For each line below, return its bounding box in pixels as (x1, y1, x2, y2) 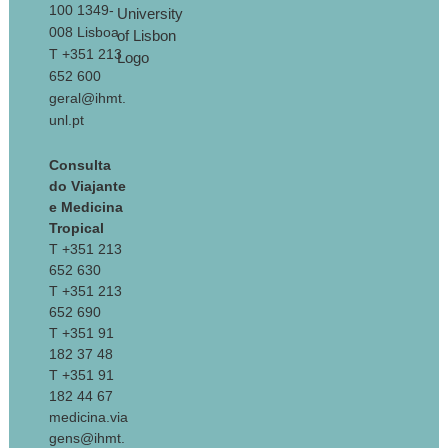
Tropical (48, 220, 104, 236)
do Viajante (48, 178, 126, 194)
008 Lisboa (48, 24, 119, 40)
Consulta (48, 157, 111, 173)
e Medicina (48, 199, 123, 215)
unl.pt (48, 112, 84, 128)
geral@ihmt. (48, 90, 126, 106)
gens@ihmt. (48, 430, 125, 446)
